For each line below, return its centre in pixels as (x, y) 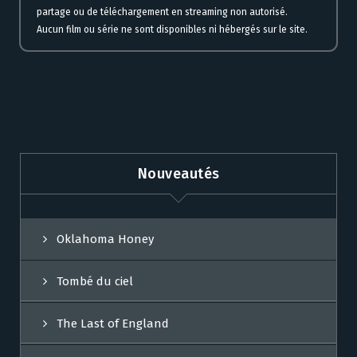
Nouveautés (178, 173)
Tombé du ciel (95, 282)
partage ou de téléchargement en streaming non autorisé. (162, 12)
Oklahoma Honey (105, 239)
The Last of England (113, 324)
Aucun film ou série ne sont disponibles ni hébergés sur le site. (172, 30)
